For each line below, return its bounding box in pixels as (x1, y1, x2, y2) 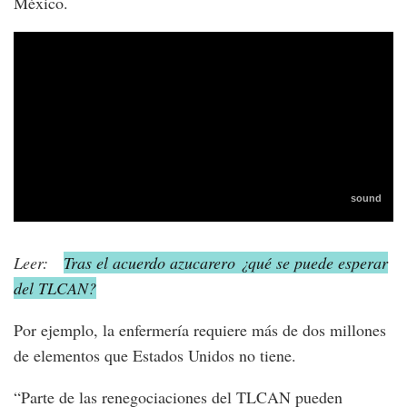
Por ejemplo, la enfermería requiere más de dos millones (14, 319, 386, 342)
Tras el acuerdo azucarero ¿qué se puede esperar (64, 252, 388, 274)
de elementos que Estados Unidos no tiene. (14, 344, 296, 367)
